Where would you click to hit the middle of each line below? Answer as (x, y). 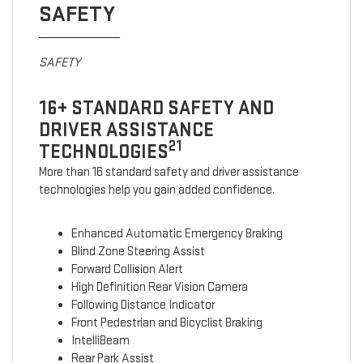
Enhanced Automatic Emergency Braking (177, 234)
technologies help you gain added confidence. (156, 190)
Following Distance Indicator (143, 305)
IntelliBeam (100, 341)
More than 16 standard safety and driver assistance (169, 173)
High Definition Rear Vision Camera (159, 288)
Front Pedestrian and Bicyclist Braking (167, 323)
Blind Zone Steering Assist (138, 252)
